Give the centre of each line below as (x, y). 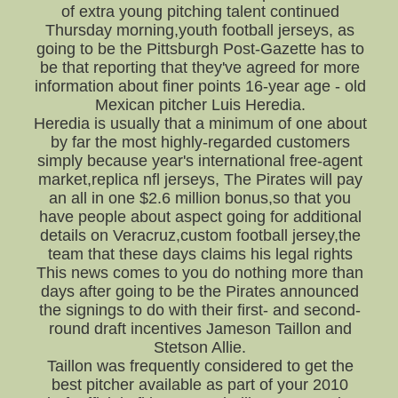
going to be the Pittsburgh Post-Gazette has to (200, 49)
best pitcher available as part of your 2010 (200, 385)
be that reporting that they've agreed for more (200, 68)
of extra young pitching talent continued (200, 12)
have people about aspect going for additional (200, 217)
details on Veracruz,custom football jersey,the (200, 235)
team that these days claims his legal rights (200, 254)
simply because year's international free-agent (200, 161)
